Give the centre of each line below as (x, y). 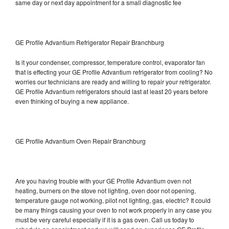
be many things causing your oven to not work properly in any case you (113, 210)
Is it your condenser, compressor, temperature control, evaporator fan (110, 62)
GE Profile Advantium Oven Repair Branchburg (81, 141)
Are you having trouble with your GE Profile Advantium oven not (103, 180)
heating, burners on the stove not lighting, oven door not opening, (106, 190)
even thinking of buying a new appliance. (73, 101)
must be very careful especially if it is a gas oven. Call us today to (105, 219)
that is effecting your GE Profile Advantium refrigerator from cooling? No (114, 72)
